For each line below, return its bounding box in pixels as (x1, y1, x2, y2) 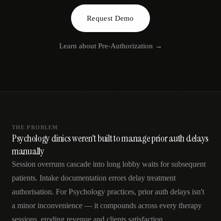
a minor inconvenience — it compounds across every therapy (12, 201, 202, 210)
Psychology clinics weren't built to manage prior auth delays (12, 132, 209, 145)
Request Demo (87, 14, 134, 22)
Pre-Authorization (98, 42, 153, 50)
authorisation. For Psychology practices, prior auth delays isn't (12, 187, 204, 196)
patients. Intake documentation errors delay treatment (12, 174, 176, 182)
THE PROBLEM (12, 124, 58, 130)
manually (12, 145, 44, 157)
